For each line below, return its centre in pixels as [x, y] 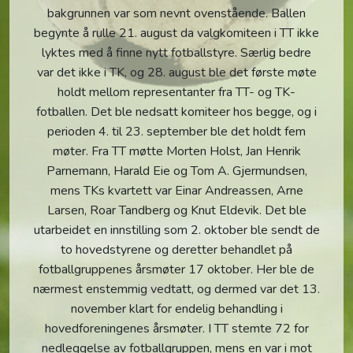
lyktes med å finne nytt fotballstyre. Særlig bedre [176, 53]
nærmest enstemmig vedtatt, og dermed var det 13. [176, 290]
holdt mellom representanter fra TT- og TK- [176, 93]
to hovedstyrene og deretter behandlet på [176, 250]
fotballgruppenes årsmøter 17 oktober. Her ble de [176, 270]
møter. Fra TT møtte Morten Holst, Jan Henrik [176, 152]
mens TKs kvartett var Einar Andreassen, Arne [176, 191]
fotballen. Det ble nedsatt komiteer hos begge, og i [176, 112]
